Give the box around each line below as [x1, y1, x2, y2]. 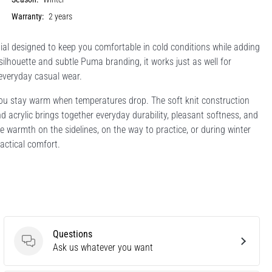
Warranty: [12, 11, 44, 22]
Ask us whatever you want [53, 241, 153, 253]
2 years [49, 11, 73, 22]
